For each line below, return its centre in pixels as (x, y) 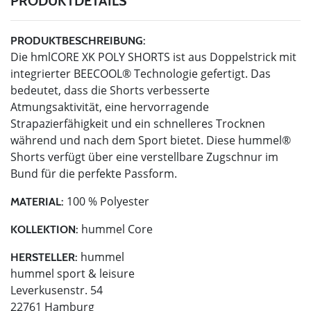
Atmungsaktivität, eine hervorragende (110, 107)
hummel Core (116, 229)
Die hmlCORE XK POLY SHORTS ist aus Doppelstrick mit (153, 57)
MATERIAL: (37, 201)
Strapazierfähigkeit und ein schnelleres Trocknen (138, 123)
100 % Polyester (107, 201)
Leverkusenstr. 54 (57, 290)
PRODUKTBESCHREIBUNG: (78, 40)
